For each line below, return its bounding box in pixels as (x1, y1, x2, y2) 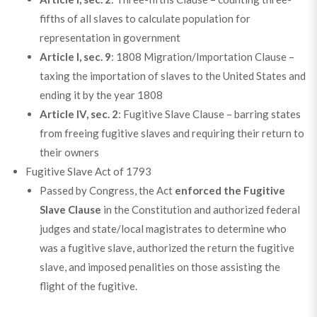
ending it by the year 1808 (39, 88, 163, 102)
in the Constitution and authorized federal (100, 203, 300, 217)
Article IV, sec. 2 (39, 108, 118, 121)
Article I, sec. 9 (39, 50, 111, 64)
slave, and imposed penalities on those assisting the (39, 260, 280, 274)
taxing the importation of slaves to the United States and (39, 69, 306, 83)
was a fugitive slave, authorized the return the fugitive (39, 241, 294, 255)
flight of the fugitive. (39, 279, 137, 293)
